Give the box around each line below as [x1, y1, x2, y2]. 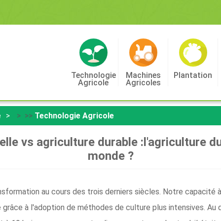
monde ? [87, 149, 134, 163]
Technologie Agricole [35, 111, 114, 120]
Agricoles [125, 78, 161, 87]
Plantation [174, 71, 212, 80]
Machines [125, 71, 161, 80]
